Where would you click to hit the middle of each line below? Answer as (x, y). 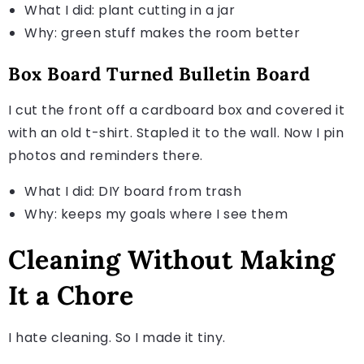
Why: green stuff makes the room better (162, 32)
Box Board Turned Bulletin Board (159, 73)
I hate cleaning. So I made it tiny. (117, 337)
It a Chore (71, 295)
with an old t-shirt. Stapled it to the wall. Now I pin (176, 132)
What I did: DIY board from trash (133, 191)
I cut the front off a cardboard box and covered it (176, 110)
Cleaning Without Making (172, 259)
